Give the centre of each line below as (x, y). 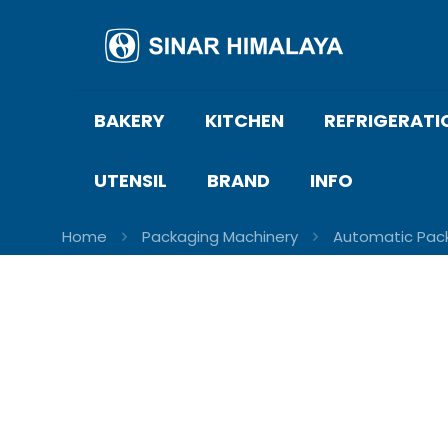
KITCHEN (244, 120)
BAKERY (129, 120)
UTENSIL (130, 180)
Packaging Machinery (220, 236)
